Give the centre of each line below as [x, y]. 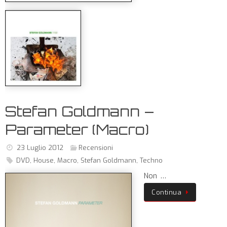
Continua [166, 192]
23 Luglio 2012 [40, 148]
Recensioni [96, 148]
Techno [151, 160]
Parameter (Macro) [77, 129]
